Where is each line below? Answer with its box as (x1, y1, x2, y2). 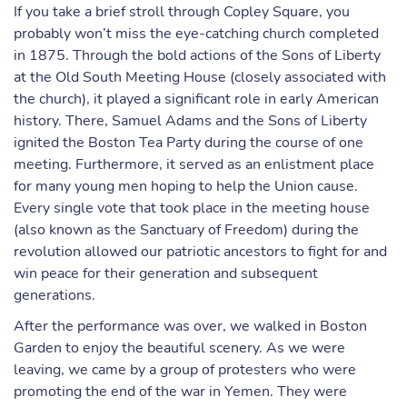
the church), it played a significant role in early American (14, 89, 379, 109)
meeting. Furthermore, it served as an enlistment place (14, 154, 374, 174)
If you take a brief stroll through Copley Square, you (14, 2, 350, 22)
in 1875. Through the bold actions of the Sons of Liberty (14, 45, 381, 65)
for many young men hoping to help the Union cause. (14, 176, 358, 196)
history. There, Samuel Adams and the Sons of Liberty (14, 111, 367, 131)
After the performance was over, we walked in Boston (14, 316, 367, 336)
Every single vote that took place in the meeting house (14, 198, 370, 218)
